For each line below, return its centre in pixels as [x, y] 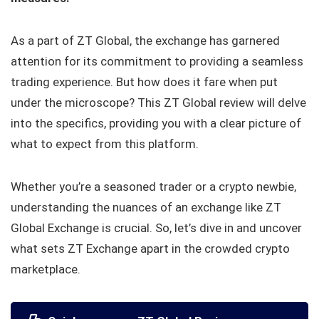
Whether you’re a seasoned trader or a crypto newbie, [153, 187]
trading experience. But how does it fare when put [144, 82]
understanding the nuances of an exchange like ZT [146, 208]
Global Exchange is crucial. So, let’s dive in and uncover [156, 228]
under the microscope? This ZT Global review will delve [158, 103]
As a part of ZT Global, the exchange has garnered [145, 41]
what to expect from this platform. [105, 144]
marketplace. [46, 270]
